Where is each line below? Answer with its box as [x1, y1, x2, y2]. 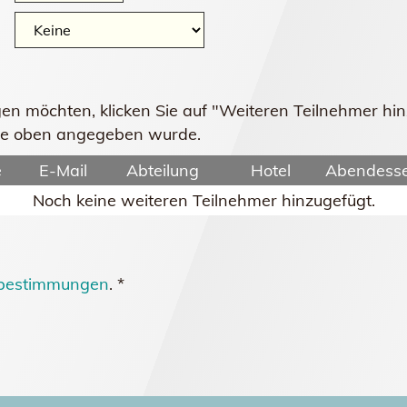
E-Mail [39, 160, 87, 181]
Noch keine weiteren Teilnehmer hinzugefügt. [32, 190, 375, 211]
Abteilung [126, 160, 199, 181]
